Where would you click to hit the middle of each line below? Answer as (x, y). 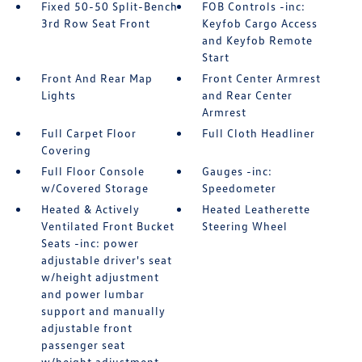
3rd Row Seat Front (95, 23)
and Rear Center (248, 95)
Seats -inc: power (90, 242)
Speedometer (240, 187)
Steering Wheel (245, 225)
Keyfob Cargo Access (260, 23)
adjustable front (86, 327)
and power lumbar (93, 293)
